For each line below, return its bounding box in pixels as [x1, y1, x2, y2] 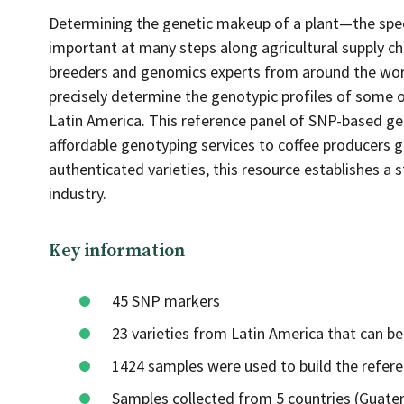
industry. [49, 183, 106, 204]
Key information [49, 240, 185, 262]
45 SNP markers [112, 290, 220, 311]
